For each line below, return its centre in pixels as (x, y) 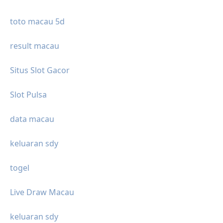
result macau (35, 46)
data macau (32, 119)
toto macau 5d (37, 22)
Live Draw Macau (42, 192)
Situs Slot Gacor (40, 70)
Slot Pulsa (28, 95)
